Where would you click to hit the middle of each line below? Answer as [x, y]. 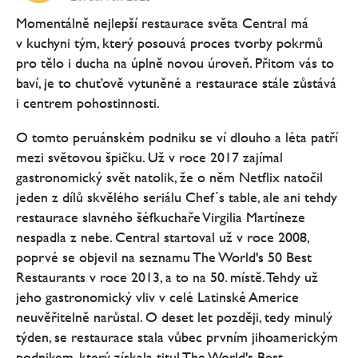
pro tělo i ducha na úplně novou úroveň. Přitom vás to [175, 63]
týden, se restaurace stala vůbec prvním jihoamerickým [177, 337]
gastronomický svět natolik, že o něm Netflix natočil [169, 177]
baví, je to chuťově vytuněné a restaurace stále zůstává [176, 83]
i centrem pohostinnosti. [88, 103]
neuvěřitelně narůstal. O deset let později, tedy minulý [174, 317]
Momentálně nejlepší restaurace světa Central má [162, 23]
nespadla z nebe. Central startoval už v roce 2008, [162, 237]
